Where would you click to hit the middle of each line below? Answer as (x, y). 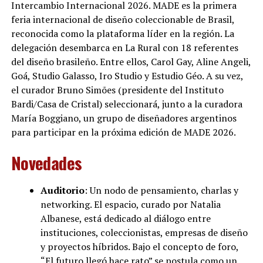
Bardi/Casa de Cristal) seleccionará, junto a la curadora (127, 104)
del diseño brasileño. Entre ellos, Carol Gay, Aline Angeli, (131, 61)
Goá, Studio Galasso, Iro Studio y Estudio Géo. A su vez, (127, 75)
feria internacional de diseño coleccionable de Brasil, (122, 19)
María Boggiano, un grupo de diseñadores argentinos (124, 118)
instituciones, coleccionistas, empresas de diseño (144, 232)
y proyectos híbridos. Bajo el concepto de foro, (139, 246)
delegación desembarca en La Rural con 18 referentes (124, 47)
